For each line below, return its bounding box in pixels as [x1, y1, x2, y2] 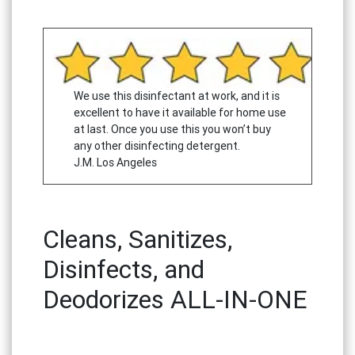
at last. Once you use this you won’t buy [74, 122, 271, 137]
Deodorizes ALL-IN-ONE [42, 284, 307, 315]
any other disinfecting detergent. [74, 139, 240, 154]
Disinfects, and [42, 254, 204, 285]
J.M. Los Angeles [74, 155, 157, 170]
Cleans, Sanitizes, [42, 223, 232, 255]
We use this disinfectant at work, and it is [74, 89, 280, 104]
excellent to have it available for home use [74, 105, 286, 120]
